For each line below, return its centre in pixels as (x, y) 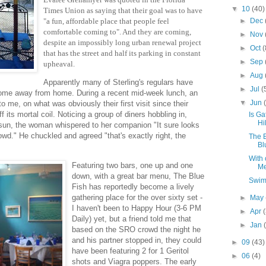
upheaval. (59, 64)
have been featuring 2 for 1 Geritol (130, 251)
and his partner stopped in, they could (137, 240)
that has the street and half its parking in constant (122, 53)
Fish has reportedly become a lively (133, 186)
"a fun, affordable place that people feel (106, 21)
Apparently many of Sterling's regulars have (118, 83)
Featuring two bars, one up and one (132, 165)
